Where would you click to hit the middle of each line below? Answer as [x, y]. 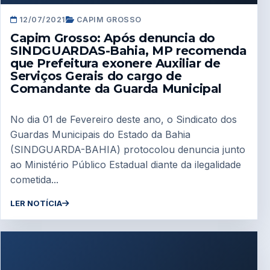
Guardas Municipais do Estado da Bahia [100, 134]
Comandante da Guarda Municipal [116, 89]
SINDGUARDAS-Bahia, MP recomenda [129, 51]
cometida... [34, 179]
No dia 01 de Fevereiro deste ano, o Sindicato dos [124, 119]
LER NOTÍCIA [36, 203]
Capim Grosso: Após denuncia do [113, 38]
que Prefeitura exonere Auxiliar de [115, 64]
